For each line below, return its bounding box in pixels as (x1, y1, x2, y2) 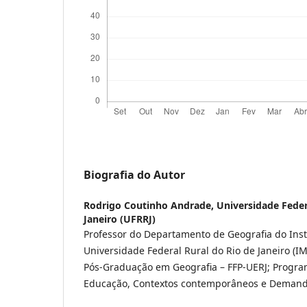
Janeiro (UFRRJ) (84, 212, 156, 225)
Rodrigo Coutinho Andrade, (84, 198, 217, 212)
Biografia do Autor (84, 167, 185, 182)
